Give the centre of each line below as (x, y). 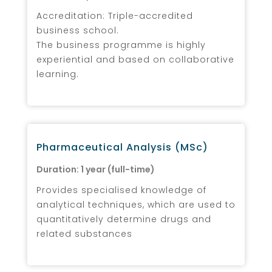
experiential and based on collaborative (135, 59)
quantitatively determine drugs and (124, 219)
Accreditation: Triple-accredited (115, 15)
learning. (58, 74)
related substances (84, 233)
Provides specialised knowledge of (121, 190)
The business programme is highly (121, 45)
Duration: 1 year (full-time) (96, 169)
